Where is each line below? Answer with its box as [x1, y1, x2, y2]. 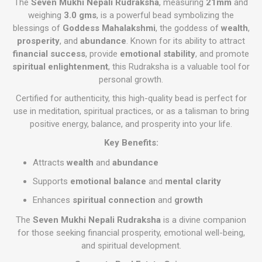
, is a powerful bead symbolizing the [96, 10, 234, 20]
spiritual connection [73, 195, 156, 205]
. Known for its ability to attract [126, 36, 245, 46]
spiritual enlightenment [12, 61, 108, 72]
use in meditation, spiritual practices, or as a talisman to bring [13, 106, 249, 116]
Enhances [33, 195, 73, 205]
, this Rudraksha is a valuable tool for [108, 61, 250, 72]
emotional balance [70, 176, 146, 187]
